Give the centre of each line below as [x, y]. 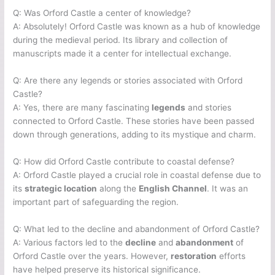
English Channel [173, 189]
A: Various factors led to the [69, 243]
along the [118, 189]
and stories [209, 108]
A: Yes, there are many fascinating [83, 108]
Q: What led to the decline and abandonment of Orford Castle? [137, 229]
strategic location [61, 189]
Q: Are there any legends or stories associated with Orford [128, 81]
